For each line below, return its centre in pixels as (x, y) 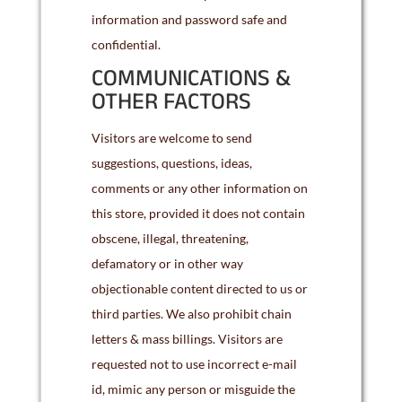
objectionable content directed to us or (199, 288)
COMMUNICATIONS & (191, 81)
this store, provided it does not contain (198, 213)
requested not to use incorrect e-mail (194, 364)
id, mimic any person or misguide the (193, 389)
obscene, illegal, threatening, (170, 238)
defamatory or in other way (167, 263)
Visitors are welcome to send (171, 138)
